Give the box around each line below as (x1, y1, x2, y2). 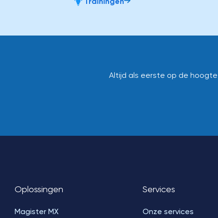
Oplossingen (15, 184, 63, 194)
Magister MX (15, 207, 58, 216)
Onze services (142, 207, 194, 216)
